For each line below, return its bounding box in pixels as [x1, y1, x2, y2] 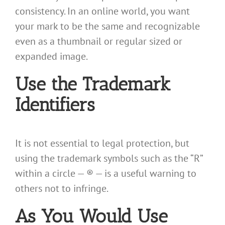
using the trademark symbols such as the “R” [15, 151, 202, 165]
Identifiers [15, 93, 95, 116]
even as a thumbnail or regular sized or [15, 35, 182, 48]
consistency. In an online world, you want [15, 5, 190, 18]
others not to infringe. [15, 181, 108, 195]
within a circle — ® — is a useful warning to [15, 166, 196, 180]
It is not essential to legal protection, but [15, 136, 189, 150]
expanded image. [15, 50, 88, 63]
